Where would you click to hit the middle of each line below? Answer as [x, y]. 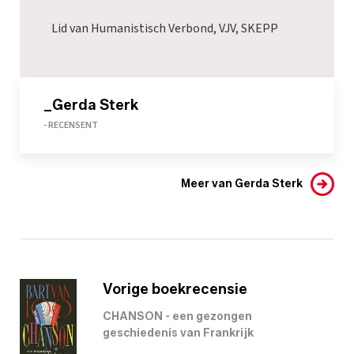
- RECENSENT [71, 125]
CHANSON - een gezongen [177, 316]
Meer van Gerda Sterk [242, 183]
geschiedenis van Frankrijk [178, 333]
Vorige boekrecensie [175, 289]
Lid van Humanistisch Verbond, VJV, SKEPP [165, 28]
